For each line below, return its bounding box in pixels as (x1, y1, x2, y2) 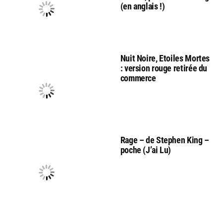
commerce (120, 72, 156, 83)
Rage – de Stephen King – (120, 134, 209, 145)
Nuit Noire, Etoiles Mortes (120, 53, 210, 63)
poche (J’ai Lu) (120, 144, 171, 155)
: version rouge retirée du (120, 62, 208, 73)
